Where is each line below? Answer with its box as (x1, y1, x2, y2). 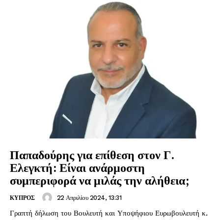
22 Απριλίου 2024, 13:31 (56, 193, 121, 201)
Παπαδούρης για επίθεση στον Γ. (10, 147, 174, 163)
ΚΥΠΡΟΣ (10, 194, 35, 202)
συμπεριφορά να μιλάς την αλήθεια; (10, 172, 189, 189)
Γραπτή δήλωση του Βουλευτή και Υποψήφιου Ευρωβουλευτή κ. (10, 209, 208, 218)
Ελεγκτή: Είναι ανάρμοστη (10, 160, 145, 176)
